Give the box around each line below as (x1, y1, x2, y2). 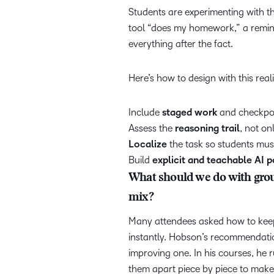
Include (128, 107, 162, 117)
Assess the (128, 123, 175, 133)
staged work (162, 107, 217, 118)
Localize (128, 139, 167, 150)
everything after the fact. (128, 39, 235, 49)
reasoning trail (175, 123, 240, 134)
